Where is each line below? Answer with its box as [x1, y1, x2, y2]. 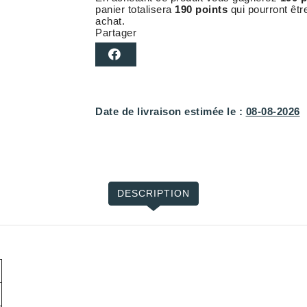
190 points [175, 3, 228, 16]
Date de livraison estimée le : [95, 106, 243, 118]
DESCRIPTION [117, 188, 190, 199]
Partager [95, 27, 136, 39]
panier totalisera [95, 3, 175, 16]
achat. [95, 15, 125, 27]
